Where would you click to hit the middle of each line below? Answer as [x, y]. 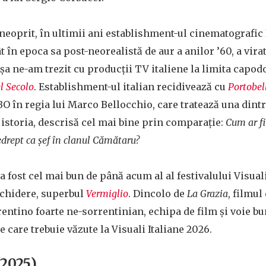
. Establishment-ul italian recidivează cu [131, 87]
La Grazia [208, 194]
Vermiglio [107, 194]
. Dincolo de [158, 194]
